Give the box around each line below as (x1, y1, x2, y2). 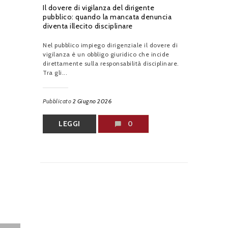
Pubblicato (43, 97, 73, 105)
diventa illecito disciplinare (43, 21, 133, 31)
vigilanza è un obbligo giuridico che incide (43, 50, 169, 58)
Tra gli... (43, 68, 67, 76)
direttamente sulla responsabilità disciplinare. (43, 59, 179, 67)
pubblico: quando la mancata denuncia (43, 12, 172, 21)
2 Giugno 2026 (72, 97, 112, 105)
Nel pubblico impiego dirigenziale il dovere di (43, 41, 178, 49)
